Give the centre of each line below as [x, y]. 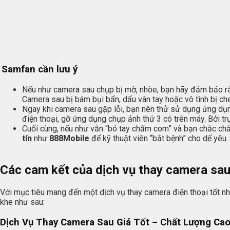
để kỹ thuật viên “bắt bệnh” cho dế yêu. [159, 138]
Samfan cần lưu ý [40, 70]
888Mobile [69, 138]
